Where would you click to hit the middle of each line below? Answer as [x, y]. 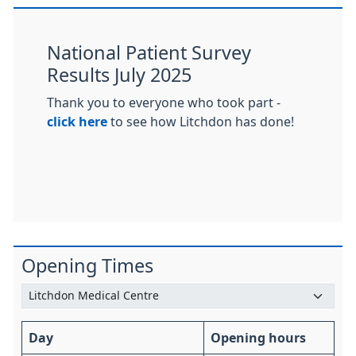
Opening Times [87, 265]
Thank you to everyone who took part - [164, 102]
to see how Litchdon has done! [201, 121]
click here [77, 121]
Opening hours [258, 337]
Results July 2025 [119, 75]
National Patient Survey [149, 52]
